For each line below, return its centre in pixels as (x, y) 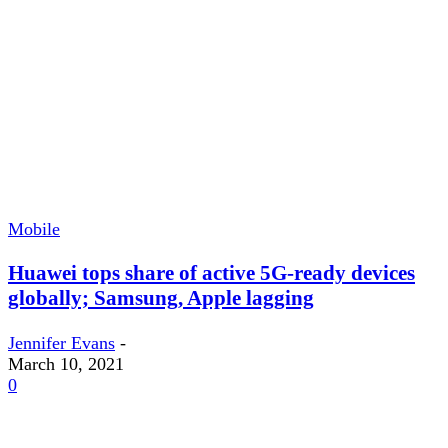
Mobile (34, 229)
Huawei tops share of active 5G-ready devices (211, 273)
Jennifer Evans (61, 342)
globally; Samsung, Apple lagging (161, 298)
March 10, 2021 (66, 363)
